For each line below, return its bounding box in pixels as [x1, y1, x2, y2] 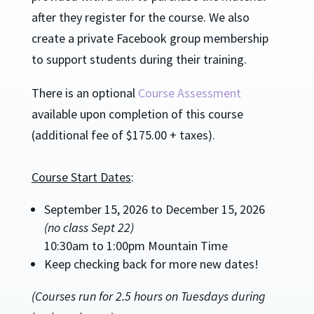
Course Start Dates [31, 168, 131, 185]
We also [208, 8, 250, 25]
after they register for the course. [31, 8, 209, 25]
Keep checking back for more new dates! [43, 255, 259, 272]
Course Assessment [137, 84, 241, 101]
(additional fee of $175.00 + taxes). [31, 126, 215, 143]
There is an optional [31, 84, 138, 101]
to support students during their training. [31, 50, 247, 67]
